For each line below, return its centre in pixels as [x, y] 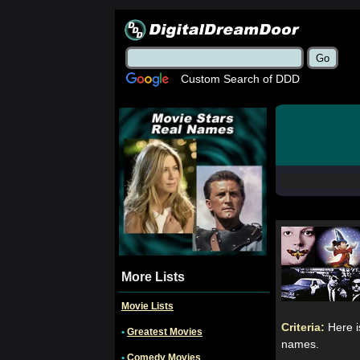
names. [300, 344]
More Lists [153, 277]
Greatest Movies [165, 332]
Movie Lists [147, 306]
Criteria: [305, 327]
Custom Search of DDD [240, 79]
